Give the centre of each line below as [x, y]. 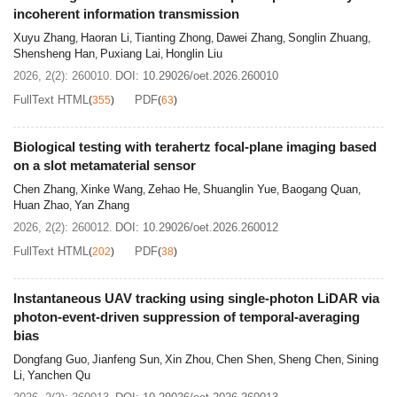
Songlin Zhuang [328, 37]
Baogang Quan [320, 189]
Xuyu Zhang [44, 37]
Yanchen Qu [59, 375]
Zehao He [173, 189]
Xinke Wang [112, 189]
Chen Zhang [44, 189]
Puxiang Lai [130, 53]
